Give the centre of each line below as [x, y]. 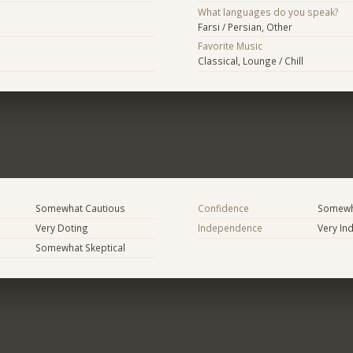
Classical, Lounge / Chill [250, 61]
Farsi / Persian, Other [245, 26]
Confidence [223, 208]
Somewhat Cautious [80, 208]
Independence [230, 228]
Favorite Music [230, 46]
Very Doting [61, 228]
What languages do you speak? [268, 11]
